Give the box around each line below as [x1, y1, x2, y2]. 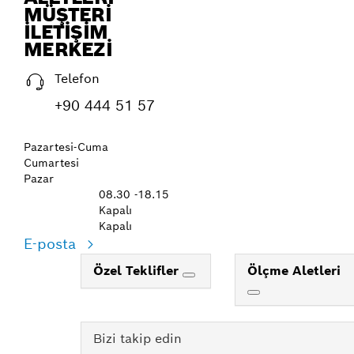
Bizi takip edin [93, 330, 182, 347]
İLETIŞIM [24, 20, 108, 44]
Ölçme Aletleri [247, 262, 341, 279]
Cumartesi [24, 156, 79, 170]
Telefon [55, 70, 100, 87]
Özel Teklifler [93, 262, 183, 279]
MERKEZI [24, 37, 112, 62]
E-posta [24, 235, 81, 253]
